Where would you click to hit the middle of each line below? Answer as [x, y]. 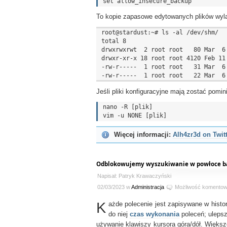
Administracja [148, 187]
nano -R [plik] [128, 107]
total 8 [114, 41]
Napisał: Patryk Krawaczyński [134, 176]
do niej [119, 214]
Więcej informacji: [142, 135]
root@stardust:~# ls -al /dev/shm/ [160, 32]
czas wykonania [155, 214]
